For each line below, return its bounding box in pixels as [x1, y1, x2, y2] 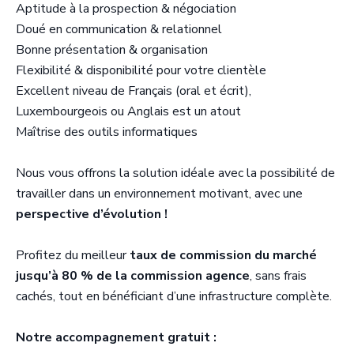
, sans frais [250, 266, 307, 284]
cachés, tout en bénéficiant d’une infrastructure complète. [16, 287, 332, 305]
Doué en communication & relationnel [16, 20, 222, 38]
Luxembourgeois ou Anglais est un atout [16, 102, 241, 120]
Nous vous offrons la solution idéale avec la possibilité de [16, 164, 335, 182]
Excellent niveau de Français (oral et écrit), [16, 81, 251, 100]
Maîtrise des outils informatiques [16, 122, 198, 141]
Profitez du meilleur [16, 246, 130, 264]
